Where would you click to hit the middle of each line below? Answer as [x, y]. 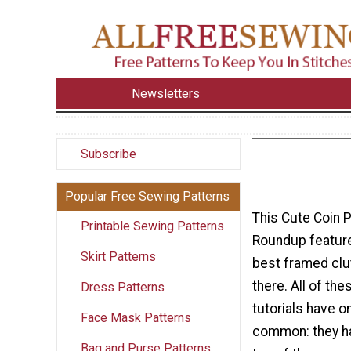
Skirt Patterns [118, 256]
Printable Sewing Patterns [152, 226]
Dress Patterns [123, 287]
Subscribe [109, 154]
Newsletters [166, 93]
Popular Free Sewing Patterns [147, 196]
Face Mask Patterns [136, 317]
